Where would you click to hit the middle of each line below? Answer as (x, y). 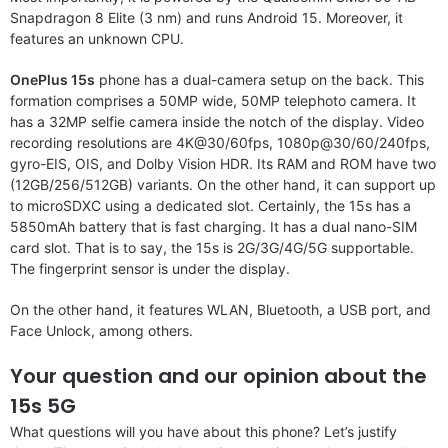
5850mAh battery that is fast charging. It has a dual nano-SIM (213, 226)
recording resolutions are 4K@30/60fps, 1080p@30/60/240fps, (220, 142)
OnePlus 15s (52, 79)
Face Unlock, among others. (101, 330)
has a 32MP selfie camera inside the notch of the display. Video (217, 121)
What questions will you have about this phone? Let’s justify (203, 431)
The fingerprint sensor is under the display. (150, 268)
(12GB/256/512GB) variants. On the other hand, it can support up (223, 184)
